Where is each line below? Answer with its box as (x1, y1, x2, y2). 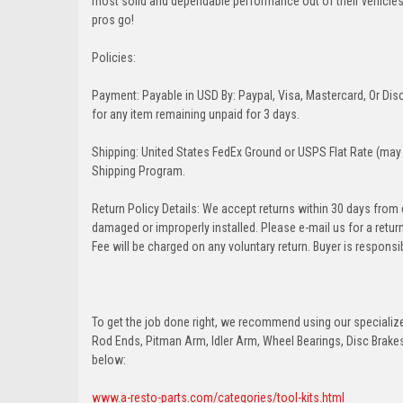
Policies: (92, 49, 136, 65)
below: (92, 352, 126, 367)
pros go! (92, 12, 134, 27)
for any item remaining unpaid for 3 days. (92, 106, 300, 121)
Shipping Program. (92, 163, 185, 178)
